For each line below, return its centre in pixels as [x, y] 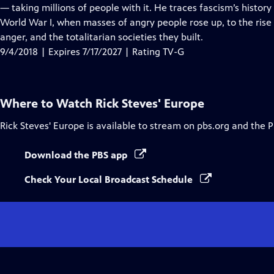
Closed [92, 7]
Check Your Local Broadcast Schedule [110, 180]
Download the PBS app [77, 155]
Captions [96, 22]
